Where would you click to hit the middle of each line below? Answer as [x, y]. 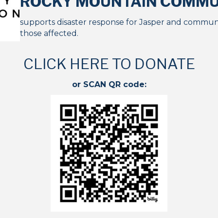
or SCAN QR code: [109, 85]
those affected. [49, 34]
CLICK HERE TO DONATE [109, 64]
